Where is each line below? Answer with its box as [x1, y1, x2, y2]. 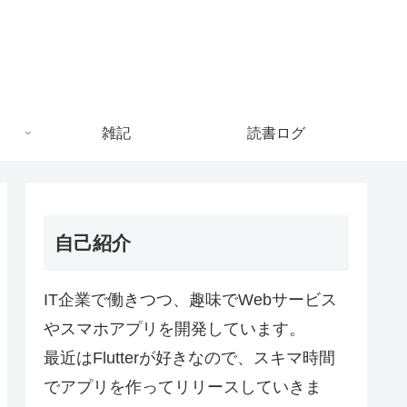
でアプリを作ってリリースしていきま [44, 377, 322, 396]
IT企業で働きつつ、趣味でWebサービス [44, 290, 337, 309]
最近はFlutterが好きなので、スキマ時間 [44, 348, 335, 367]
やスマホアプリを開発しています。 [44, 319, 305, 338]
